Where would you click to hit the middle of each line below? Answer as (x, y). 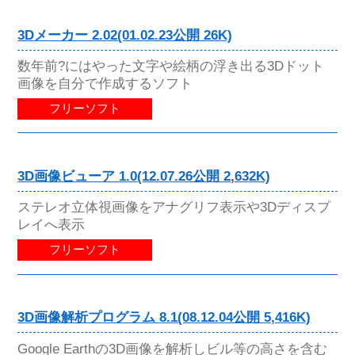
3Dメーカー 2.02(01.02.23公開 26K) (125, 35)
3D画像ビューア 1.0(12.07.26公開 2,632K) (144, 177)
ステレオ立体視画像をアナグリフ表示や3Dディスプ (174, 207)
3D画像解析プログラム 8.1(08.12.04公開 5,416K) (164, 318)
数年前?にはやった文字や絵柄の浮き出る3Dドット (171, 66)
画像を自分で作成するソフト (105, 84)
